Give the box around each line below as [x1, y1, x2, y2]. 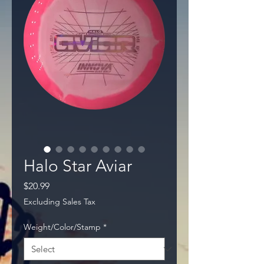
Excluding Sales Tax [24, 196, 95, 207]
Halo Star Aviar [24, 156, 132, 176]
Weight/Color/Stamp [24, 222, 101, 233]
